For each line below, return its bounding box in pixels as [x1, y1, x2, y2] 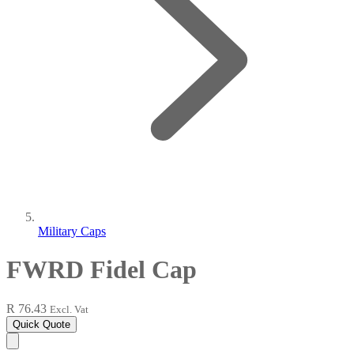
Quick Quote [13, 318, 70, 330]
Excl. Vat [50, 303, 88, 315]
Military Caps [38, 224, 106, 238]
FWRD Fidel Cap [6, 255, 197, 284]
